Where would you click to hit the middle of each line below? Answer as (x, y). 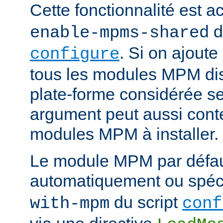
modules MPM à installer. (124, 134)
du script (146, 202)
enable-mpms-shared (119, 33)
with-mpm (70, 203)
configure (75, 54)
